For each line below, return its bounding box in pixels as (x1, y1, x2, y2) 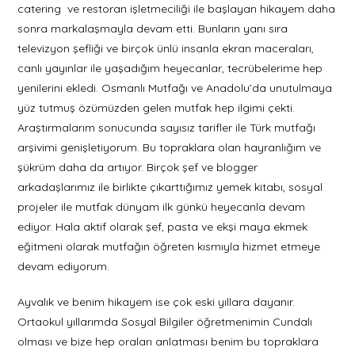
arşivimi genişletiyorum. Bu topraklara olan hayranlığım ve (17, 139, 322, 155)
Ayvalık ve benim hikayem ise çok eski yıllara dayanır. (17, 294, 296, 309)
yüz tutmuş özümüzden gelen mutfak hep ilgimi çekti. (17, 100, 296, 115)
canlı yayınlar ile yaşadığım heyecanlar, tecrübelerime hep (17, 60, 323, 75)
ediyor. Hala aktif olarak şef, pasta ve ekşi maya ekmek (17, 219, 308, 234)
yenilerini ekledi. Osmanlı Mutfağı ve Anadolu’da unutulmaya (17, 80, 333, 95)
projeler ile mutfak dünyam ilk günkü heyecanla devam (17, 199, 306, 214)
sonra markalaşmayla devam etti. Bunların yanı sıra (17, 21, 288, 36)
